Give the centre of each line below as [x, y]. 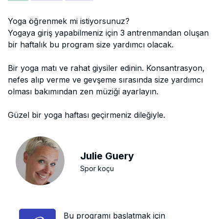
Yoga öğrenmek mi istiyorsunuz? [69, 21]
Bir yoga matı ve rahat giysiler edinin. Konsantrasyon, [106, 68]
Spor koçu [97, 168]
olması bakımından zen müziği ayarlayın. [83, 91]
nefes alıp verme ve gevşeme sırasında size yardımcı [105, 80]
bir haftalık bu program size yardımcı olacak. [91, 44]
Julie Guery [107, 156]
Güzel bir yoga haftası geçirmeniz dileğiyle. [87, 115]
